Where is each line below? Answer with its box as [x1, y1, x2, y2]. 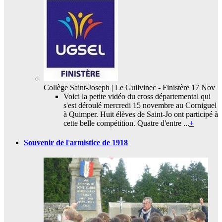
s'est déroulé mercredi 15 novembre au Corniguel [63, 101, 217, 110]
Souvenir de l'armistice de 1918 [24, 138, 128, 147]
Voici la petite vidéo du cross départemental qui [63, 92, 211, 101]
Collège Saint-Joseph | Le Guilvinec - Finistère [44, 83, 189, 92]
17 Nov [189, 83, 215, 92]
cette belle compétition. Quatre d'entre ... [63, 118, 189, 127]
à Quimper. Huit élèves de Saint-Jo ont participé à [63, 110, 218, 118]
